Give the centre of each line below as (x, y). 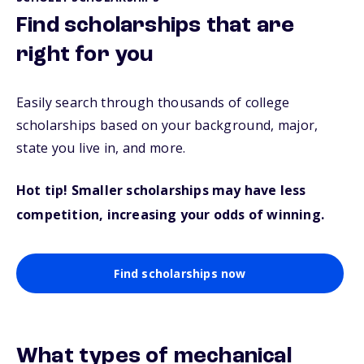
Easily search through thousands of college (153, 102)
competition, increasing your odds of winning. (171, 214)
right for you (85, 55)
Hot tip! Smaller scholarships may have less (161, 190)
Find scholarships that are (156, 26)
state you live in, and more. (101, 148)
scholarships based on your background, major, (167, 125)
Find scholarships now (180, 273)
